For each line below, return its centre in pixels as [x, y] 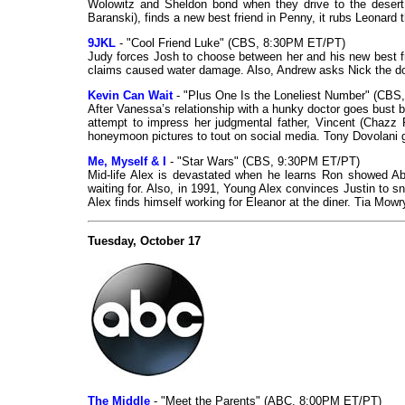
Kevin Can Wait [130, 96]
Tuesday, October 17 [144, 241]
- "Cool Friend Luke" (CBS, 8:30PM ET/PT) [231, 43]
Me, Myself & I [127, 162]
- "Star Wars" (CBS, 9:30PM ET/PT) [263, 162]
